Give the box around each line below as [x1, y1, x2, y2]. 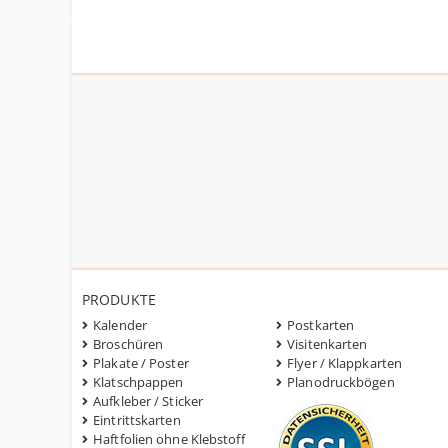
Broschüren [93, 335, 164, 353]
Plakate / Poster [93, 354, 189, 372]
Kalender [93, 316, 147, 334]
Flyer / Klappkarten [287, 354, 403, 372]
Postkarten [287, 316, 355, 334]
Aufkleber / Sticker [93, 392, 204, 410]
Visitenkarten [287, 335, 368, 353]
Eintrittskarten [93, 411, 181, 429]
